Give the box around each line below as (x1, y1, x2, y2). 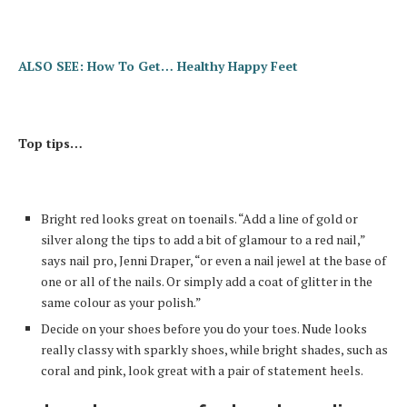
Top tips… (18, 134, 83, 153)
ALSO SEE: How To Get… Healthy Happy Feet (18, 57, 298, 75)
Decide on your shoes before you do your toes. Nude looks (41, 320, 367, 338)
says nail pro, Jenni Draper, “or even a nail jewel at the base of (41, 252, 386, 270)
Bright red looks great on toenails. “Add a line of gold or (41, 210, 358, 228)
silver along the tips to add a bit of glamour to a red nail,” (41, 231, 365, 249)
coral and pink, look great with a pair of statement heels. (41, 362, 363, 380)
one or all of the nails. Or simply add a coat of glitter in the (41, 273, 372, 291)
